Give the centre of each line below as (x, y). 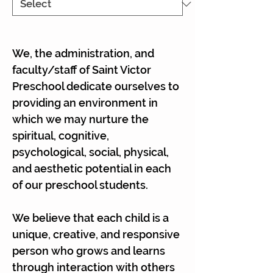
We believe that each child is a (90, 218)
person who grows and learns (89, 251)
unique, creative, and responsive (96, 234)
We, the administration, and (83, 53)
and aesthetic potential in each (92, 168)
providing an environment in (85, 103)
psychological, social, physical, (90, 152)
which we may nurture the (80, 119)
